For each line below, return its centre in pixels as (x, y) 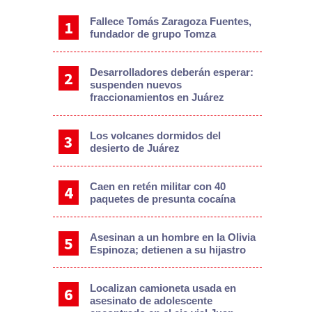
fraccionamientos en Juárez (157, 97)
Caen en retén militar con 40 (157, 186)
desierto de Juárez (134, 148)
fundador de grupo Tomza (153, 33)
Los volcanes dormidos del (155, 135)
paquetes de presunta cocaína (162, 198)
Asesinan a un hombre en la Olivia (172, 237)
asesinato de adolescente (151, 300)
